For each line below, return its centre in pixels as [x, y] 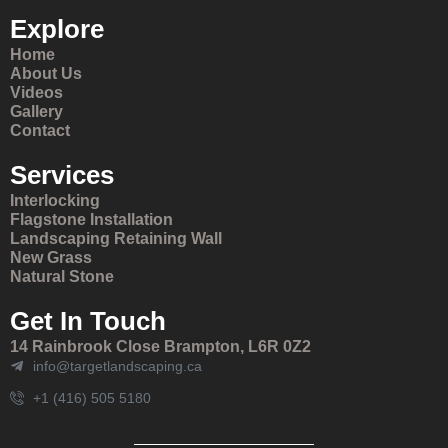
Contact [40, 130]
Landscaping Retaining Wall [116, 238]
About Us [46, 73]
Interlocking [55, 200]
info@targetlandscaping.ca [117, 365]
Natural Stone [62, 276]
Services [62, 174]
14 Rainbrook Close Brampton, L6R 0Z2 [160, 346]
